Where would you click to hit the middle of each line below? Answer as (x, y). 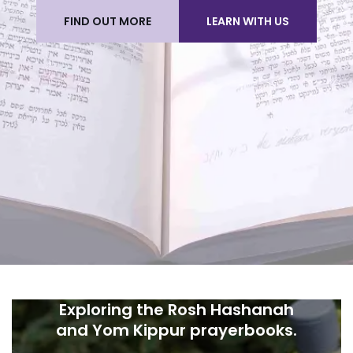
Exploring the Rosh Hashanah (176, 309)
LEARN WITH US (248, 21)
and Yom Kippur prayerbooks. (176, 330)
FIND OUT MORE (108, 21)
